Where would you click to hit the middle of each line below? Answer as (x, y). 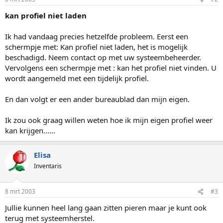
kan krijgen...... (30, 130)
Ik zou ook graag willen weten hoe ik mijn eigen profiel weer (109, 120)
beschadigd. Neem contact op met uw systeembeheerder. (103, 57)
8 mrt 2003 (20, 191)
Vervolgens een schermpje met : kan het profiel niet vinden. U (111, 67)
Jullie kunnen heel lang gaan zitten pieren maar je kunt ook (106, 208)
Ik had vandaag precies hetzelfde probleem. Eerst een (97, 36)
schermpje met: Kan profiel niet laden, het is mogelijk (96, 47)
